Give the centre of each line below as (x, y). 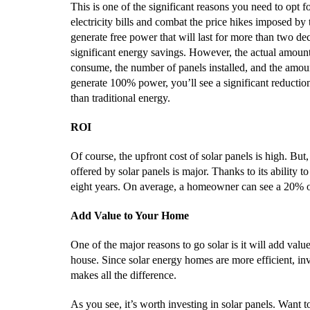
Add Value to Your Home (130, 216)
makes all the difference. (124, 275)
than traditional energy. (120, 98)
